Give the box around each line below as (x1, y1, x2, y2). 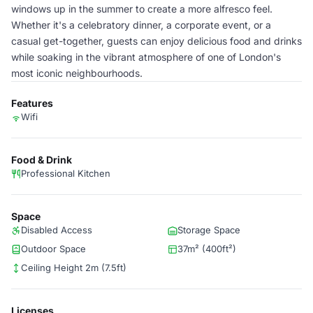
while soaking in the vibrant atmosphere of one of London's (11, 51, 281, 63)
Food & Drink (11, 154, 72, 166)
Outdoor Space (21, 243, 86, 254)
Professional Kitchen (21, 168, 110, 179)
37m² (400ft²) (177, 243, 236, 254)
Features (11, 97, 53, 109)
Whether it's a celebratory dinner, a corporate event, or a (11, 19, 271, 31)
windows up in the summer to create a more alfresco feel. (11, 3, 272, 15)
